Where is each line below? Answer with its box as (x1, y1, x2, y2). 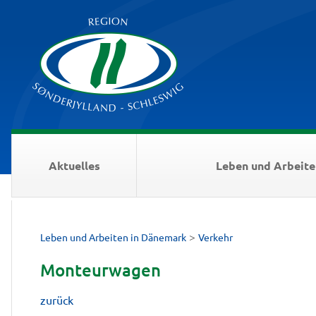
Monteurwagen (40, 259, 161, 281)
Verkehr (198, 231, 233, 243)
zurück (40, 293, 73, 307)
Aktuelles (48, 157, 100, 173)
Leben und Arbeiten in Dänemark (40, 231, 186, 243)
